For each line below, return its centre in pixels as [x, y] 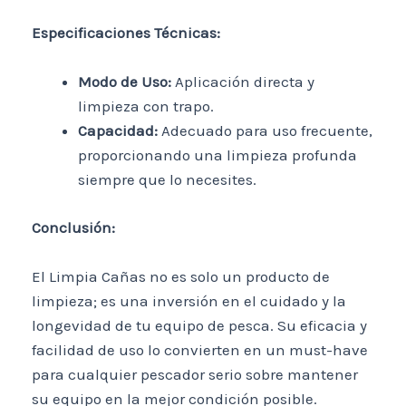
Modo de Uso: [125, 82]
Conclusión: [73, 227]
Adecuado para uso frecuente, [265, 131]
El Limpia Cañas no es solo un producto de [181, 276]
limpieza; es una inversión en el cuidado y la [189, 300]
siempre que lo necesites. [167, 180]
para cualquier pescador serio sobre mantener [195, 374]
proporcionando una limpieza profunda [217, 155]
